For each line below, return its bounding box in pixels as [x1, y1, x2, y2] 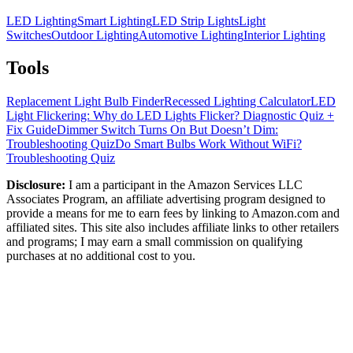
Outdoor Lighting [51, 28, 139, 42]
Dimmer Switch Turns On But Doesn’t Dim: [57, 123, 278, 137]
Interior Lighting [243, 28, 325, 42]
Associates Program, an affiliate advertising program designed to [6, 192, 325, 206]
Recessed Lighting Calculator [164, 95, 310, 109]
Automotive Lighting [139, 28, 243, 42]
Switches [6, 28, 51, 42]
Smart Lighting [77, 13, 152, 28]
